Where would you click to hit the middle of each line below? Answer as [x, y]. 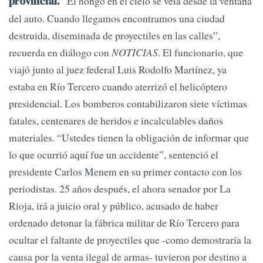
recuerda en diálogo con [60, 53]
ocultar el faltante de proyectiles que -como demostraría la [130, 240]
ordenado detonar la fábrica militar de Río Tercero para [124, 223]
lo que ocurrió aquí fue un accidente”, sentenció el [114, 155]
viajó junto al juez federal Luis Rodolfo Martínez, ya [118, 70]
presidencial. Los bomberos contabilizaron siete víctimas [128, 104]
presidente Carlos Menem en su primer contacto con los [125, 172]
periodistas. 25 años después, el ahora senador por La [120, 189]
